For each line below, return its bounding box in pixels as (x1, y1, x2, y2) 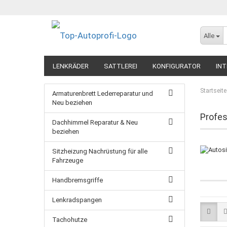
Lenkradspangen (52, 196, 102, 204)
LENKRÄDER (53, 62, 89, 70)
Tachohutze (52, 216, 87, 223)
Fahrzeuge (52, 157, 83, 164)
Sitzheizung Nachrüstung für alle (52, 147, 147, 155)
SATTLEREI (104, 62, 137, 70)
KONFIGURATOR (153, 62, 201, 70)
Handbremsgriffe (52, 176, 103, 184)
